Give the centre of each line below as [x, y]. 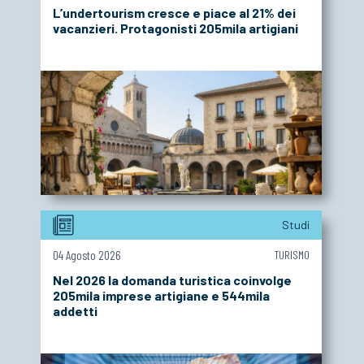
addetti [75, 311]
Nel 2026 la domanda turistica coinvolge [172, 280]
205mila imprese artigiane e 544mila [161, 296]
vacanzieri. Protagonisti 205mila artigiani [175, 28]
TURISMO [292, 255]
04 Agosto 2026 [87, 256]
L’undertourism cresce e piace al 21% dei [174, 13]
